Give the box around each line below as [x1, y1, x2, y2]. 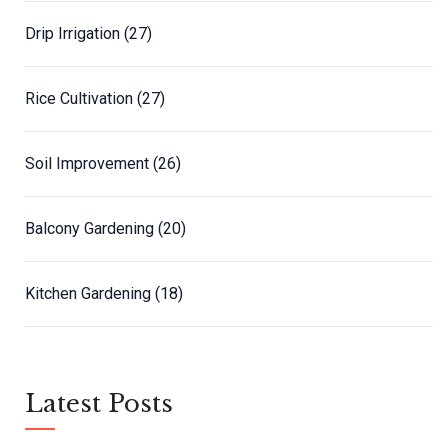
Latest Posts [25, 389, 173, 419]
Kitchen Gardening [25, 284, 155, 304]
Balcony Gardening [25, 219, 158, 239]
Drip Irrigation [25, 24, 124, 44]
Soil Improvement [25, 154, 153, 174]
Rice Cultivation [25, 89, 137, 109]
